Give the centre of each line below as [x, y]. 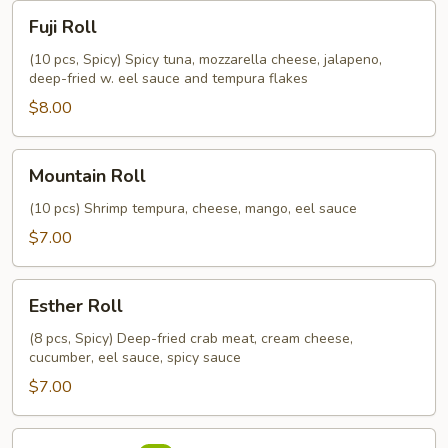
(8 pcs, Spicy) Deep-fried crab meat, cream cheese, [191, 338]
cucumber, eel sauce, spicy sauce [135, 357]
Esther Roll [76, 306]
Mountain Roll [87, 176]
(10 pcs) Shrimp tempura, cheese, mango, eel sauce [193, 208]
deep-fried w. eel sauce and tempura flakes [168, 78]
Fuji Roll [63, 27]
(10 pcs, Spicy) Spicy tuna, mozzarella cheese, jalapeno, [205, 59]
